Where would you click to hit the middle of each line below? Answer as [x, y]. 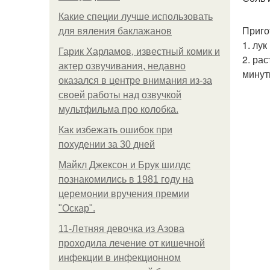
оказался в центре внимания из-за [135, 80]
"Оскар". [77, 208]
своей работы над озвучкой [120, 95]
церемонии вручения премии [124, 194]
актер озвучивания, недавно [122, 66]
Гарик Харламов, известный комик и [139, 52]
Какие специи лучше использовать [136, 17]
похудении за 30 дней [107, 144]
